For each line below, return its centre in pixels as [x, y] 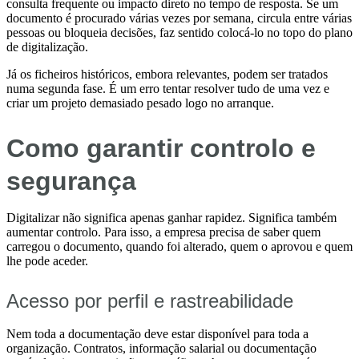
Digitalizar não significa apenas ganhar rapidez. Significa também [171, 217]
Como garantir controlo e [161, 148]
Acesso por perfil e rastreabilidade [150, 301]
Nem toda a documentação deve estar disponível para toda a [157, 333]
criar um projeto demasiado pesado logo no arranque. [140, 103]
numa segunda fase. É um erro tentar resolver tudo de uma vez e [168, 89]
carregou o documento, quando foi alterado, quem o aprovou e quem [179, 246]
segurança [71, 181]
